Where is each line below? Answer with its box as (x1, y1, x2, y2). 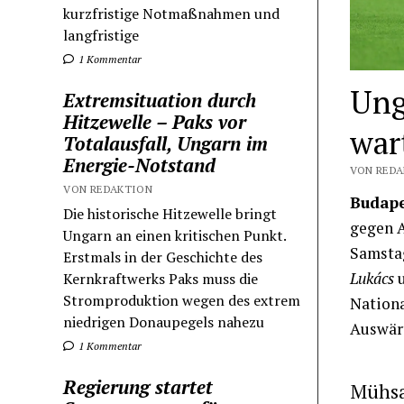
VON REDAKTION (63, 181, 153, 196)
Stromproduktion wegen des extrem (63, 289, 301, 310)
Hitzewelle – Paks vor (63, 108, 247, 134)
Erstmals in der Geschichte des (63, 246, 263, 267)
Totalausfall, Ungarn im (63, 130, 269, 156)
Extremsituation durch (63, 87, 257, 113)
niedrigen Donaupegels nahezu (63, 311, 265, 332)
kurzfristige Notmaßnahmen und (63, 3, 280, 23)
